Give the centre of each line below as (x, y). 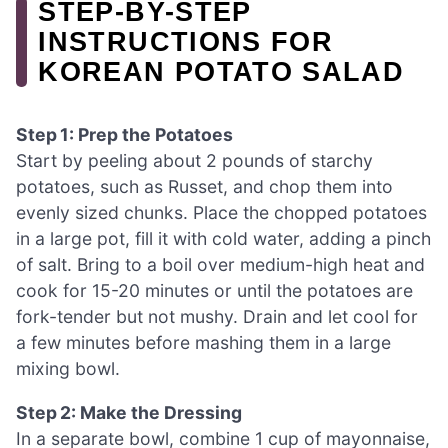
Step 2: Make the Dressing (129, 412)
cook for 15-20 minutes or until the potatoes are (214, 291)
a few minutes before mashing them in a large (203, 343)
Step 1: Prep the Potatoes (124, 135)
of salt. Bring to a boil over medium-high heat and (220, 265)
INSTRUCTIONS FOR (186, 41)
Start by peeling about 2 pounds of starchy (194, 161)
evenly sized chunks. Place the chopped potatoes (221, 213)
